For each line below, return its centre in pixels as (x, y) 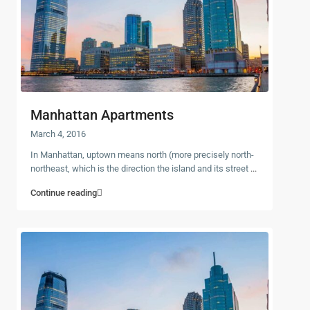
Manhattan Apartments (102, 115)
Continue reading (64, 192)
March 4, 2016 (58, 134)
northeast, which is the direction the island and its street (140, 168)
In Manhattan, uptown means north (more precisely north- (142, 154)
